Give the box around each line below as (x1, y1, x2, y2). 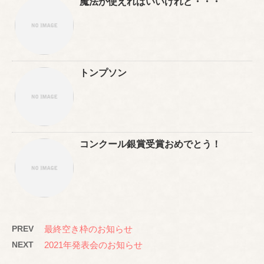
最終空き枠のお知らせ (44, 223, 133, 234)
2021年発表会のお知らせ (44, 239, 143, 250)
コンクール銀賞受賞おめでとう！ (80, 138, 221, 149)
